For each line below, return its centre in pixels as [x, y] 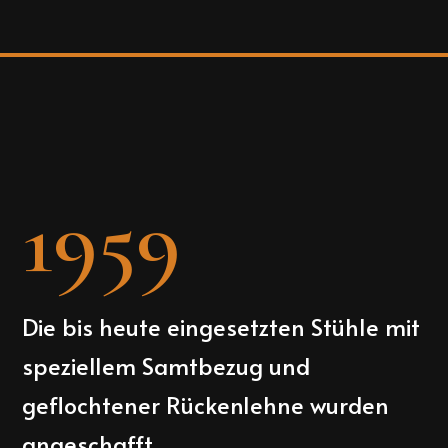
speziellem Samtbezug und [166, 366]
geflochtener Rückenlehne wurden [206, 405]
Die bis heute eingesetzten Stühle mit [221, 327]
